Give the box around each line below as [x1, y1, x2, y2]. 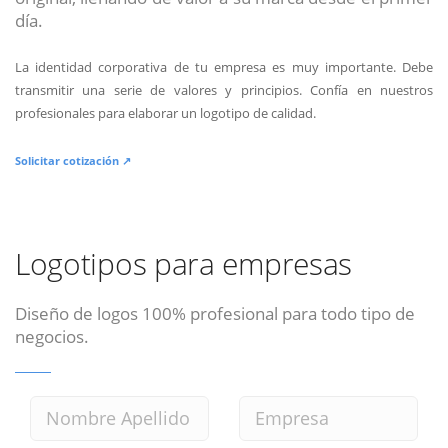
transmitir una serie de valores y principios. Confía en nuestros [15, 80, 433, 99]
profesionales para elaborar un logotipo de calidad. [15, 103, 316, 122]
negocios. [15, 323, 89, 348]
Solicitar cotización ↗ [15, 152, 131, 168]
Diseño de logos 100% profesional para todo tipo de [15, 300, 415, 325]
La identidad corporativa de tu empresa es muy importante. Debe [15, 57, 433, 76]
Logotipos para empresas [15, 242, 353, 284]
